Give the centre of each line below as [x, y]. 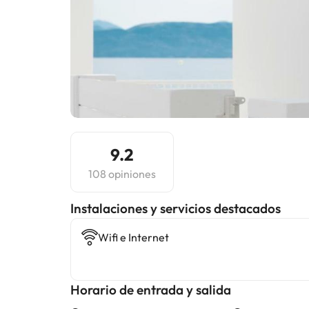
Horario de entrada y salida [151, 290]
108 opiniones [122, 174]
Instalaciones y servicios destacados [176, 208]
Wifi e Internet [133, 237]
